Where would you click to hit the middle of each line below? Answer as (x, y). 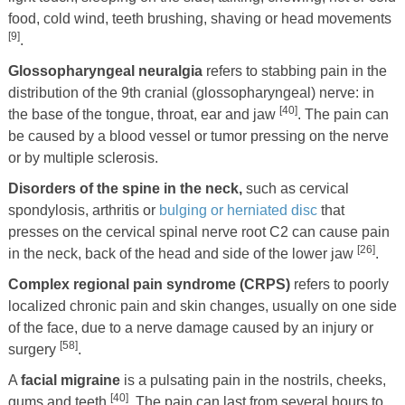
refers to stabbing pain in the (294, 71)
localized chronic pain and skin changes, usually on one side (202, 306)
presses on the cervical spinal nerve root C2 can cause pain (198, 231)
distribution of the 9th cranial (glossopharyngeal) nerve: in (191, 92)
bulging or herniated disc (238, 210)
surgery (33, 349)
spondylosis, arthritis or (83, 210)
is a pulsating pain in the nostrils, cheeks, (253, 380)
